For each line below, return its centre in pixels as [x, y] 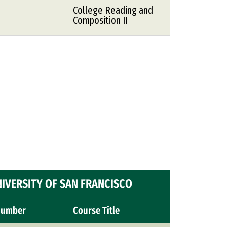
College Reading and [113, 10]
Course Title [96, 210]
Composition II [100, 20]
